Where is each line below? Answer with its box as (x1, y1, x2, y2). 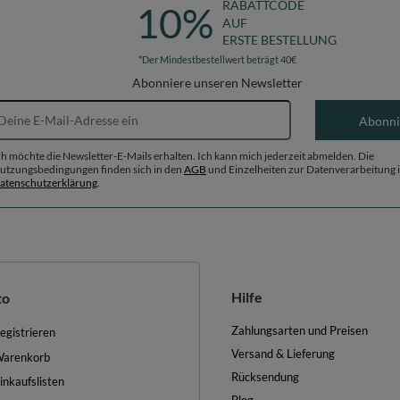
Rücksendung (231, 370, 299, 385)
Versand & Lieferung (231, 346, 335, 362)
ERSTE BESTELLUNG (221, 31, 337, 47)
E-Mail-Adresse (216, 99, 303, 115)
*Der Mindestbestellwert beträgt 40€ (138, 54, 297, 66)
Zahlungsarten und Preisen (231, 323, 368, 338)
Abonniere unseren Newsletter (132, 75, 304, 91)
